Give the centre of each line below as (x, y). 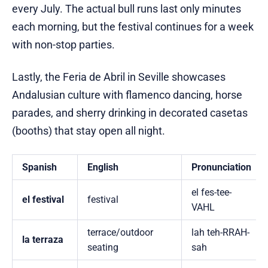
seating (103, 248)
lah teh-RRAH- (220, 233)
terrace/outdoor (120, 233)
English (103, 167)
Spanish (39, 167)
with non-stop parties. (63, 45)
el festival (43, 200)
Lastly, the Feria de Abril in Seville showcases (119, 77)
